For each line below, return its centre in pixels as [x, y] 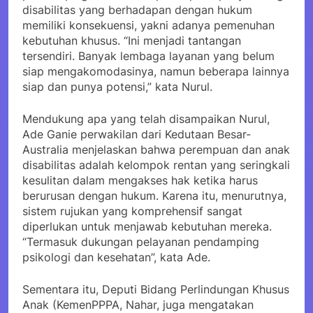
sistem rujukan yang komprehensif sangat [132, 211]
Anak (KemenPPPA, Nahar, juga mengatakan [138, 304]
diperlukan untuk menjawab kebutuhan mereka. [147, 226]
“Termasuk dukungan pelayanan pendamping [141, 241]
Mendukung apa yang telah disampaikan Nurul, [146, 118]
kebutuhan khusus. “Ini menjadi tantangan [132, 40]
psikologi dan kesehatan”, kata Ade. [116, 257]
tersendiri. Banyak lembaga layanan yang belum [148, 56]
